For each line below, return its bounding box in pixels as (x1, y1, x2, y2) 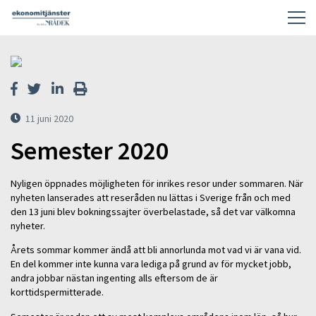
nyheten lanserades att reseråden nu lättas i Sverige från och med (11, 190, 291, 204)
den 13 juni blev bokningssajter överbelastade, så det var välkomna (11, 205, 296, 218)
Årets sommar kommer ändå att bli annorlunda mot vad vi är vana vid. (11, 243, 301, 257)
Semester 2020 (11, 135, 169, 167)
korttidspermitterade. (11, 286, 104, 299)
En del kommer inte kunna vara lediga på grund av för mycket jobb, (11, 257, 291, 271)
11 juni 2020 (25, 111, 74, 125)
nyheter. (11, 219, 45, 232)
